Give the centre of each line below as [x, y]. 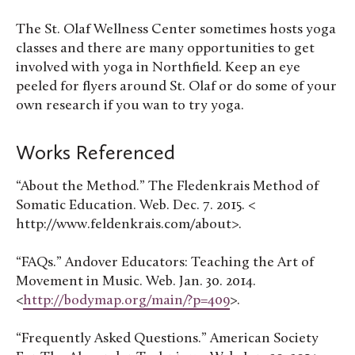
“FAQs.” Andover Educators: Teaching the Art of [165, 262]
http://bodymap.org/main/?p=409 [126, 300]
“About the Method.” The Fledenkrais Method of [167, 186]
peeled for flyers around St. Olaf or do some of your [176, 87]
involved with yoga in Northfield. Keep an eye [158, 68]
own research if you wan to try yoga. [130, 106]
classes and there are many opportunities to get [165, 49]
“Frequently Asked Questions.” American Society [167, 339]
